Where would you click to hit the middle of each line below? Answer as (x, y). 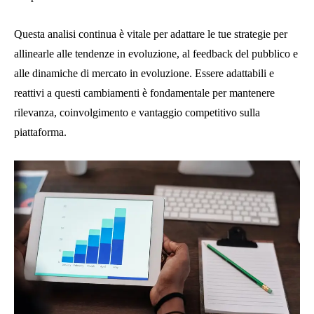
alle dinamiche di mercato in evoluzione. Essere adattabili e (144, 73)
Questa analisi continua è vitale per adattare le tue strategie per (151, 34)
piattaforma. (40, 132)
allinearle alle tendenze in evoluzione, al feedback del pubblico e (156, 53)
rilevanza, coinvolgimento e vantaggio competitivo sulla (137, 112)
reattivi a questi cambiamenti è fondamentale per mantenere (144, 93)
